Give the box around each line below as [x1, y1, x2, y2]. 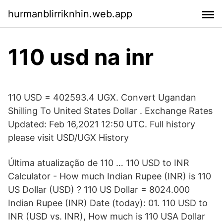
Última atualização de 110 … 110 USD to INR [8, 158, 189, 168]
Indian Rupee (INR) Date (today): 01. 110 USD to [8, 198, 208, 208]
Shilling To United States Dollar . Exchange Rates [8, 106, 213, 116]
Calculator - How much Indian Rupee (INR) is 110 [8, 171, 211, 181]
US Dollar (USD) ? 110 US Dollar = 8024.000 [8, 184, 190, 195]
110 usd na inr [8, 44, 154, 70]
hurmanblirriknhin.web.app [8, 7, 132, 20]
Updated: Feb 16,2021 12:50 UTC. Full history [8, 119, 195, 129]
